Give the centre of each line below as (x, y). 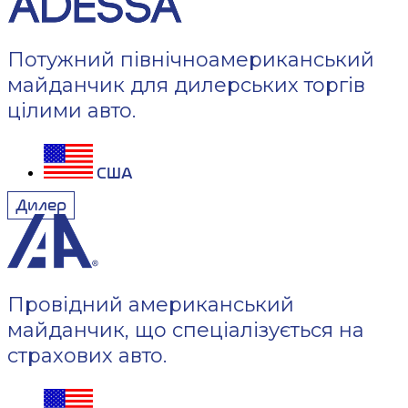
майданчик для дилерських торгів (186, 86)
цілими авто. (71, 111)
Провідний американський (151, 305)
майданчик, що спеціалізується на (186, 331)
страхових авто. (87, 356)
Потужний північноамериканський (191, 60)
